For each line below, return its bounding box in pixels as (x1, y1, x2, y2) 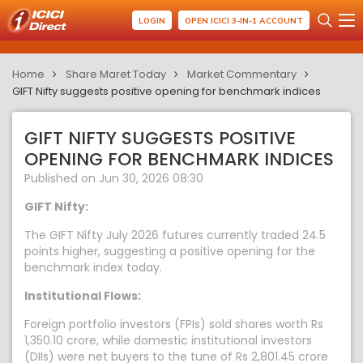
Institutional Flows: (24, 288, 141, 304)
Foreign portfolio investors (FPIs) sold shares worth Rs (24, 316, 323, 332)
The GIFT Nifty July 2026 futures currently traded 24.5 (24, 227, 326, 243)
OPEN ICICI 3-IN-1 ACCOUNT (185, 15, 303, 26)
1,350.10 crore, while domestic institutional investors (24, 332, 312, 348)
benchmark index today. (24, 259, 162, 275)
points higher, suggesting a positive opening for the (24, 243, 315, 259)
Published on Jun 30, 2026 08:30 (24, 170, 203, 186)
